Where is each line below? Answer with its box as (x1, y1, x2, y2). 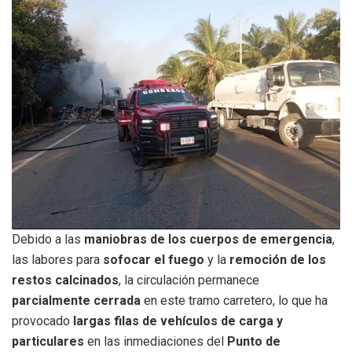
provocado (12, 313, 73, 328)
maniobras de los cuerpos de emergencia (84, 231, 332, 247)
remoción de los (229, 251, 326, 267)
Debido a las (12, 231, 84, 247)
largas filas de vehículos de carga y (73, 313, 283, 328)
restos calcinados (12, 272, 119, 288)
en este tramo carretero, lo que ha (141, 292, 328, 308)
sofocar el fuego (103, 251, 204, 267)
